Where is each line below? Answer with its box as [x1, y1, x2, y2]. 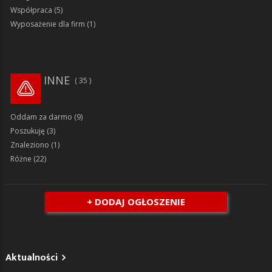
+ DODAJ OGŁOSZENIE [87, 195, 185, 208]
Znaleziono [10, 139, 49, 150]
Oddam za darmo [10, 111, 72, 122]
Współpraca [10, 4, 52, 15]
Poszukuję [10, 125, 45, 136]
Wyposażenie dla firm [10, 18, 85, 29]
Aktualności [5, 249, 58, 266]
